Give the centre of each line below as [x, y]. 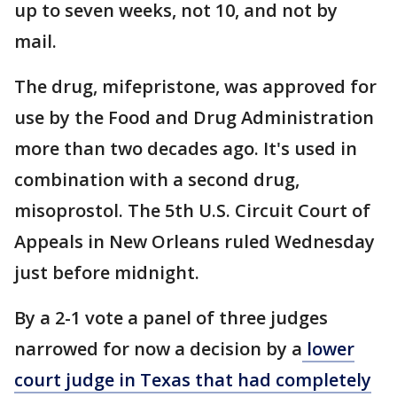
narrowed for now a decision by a [158, 349]
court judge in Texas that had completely [193, 380]
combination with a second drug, [157, 180]
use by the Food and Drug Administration [194, 118]
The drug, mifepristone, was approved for [195, 87]
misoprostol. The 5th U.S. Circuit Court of [192, 211]
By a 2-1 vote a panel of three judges [171, 318]
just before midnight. [109, 273]
